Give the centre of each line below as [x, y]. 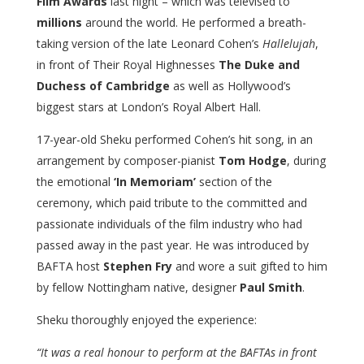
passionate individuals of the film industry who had [169, 224]
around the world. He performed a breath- [194, 22]
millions [59, 22]
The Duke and [259, 65]
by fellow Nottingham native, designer [138, 287]
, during [306, 160]
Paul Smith [271, 287]
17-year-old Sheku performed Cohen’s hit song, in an [174, 139]
